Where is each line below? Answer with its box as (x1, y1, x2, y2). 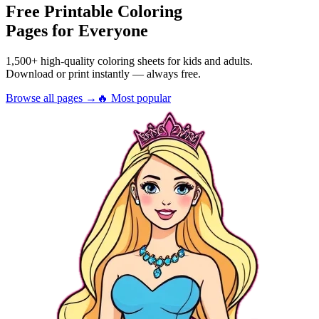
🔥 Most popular (97, 91, 171, 104)
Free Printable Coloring (6, 1, 182, 21)
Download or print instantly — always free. (6, 67, 201, 80)
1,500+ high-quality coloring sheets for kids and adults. (6, 54, 253, 67)
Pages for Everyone (6, 21, 148, 40)
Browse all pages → (6, 91, 97, 104)
